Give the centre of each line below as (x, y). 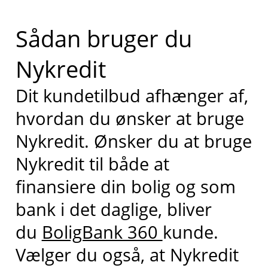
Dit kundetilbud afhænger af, (132, 95)
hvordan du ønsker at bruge (130, 118)
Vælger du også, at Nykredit (127, 254)
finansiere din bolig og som (125, 186)
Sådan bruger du (103, 38)
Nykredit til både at (92, 163)
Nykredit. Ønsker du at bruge (133, 141)
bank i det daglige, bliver (113, 209)
